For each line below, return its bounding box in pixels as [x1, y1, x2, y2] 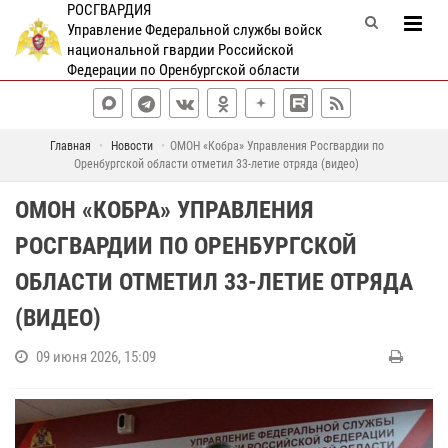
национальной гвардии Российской [66, 41, 294, 59]
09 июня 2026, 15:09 [36, 348, 156, 366]
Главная [49, 139, 91, 153]
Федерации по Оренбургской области [66, 61, 300, 79]
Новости [110, 139, 153, 153]
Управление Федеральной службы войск [66, 21, 322, 39]
